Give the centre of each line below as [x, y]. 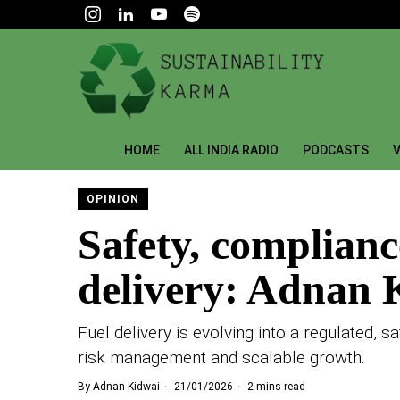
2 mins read [275, 386]
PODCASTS [335, 150]
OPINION [113, 199]
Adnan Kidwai [126, 386]
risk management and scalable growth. [221, 357]
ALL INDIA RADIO [231, 150]
